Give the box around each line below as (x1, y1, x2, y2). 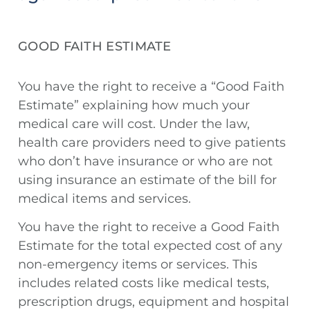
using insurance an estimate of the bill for (18, 172, 277, 188)
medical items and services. (18, 191, 191, 207)
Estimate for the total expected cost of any (18, 238, 282, 254)
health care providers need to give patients (18, 135, 286, 151)
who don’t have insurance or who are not (18, 154, 273, 170)
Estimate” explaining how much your (18, 98, 250, 113)
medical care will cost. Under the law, (18, 116, 250, 132)
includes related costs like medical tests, (18, 275, 269, 291)
